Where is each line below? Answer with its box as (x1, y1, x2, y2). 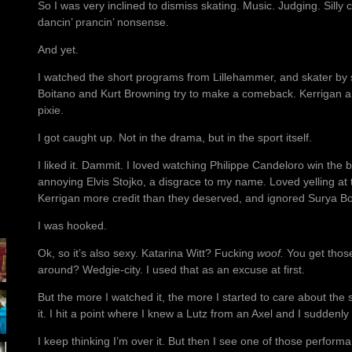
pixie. (38, 104, 64, 117)
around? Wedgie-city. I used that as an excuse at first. (38, 263, 305, 277)
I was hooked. (38, 219, 107, 233)
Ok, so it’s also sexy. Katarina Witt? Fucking (38, 247, 257, 260)
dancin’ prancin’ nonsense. (38, 16, 169, 29)
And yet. (38, 43, 79, 57)
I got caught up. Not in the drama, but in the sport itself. (38, 131, 312, 145)
